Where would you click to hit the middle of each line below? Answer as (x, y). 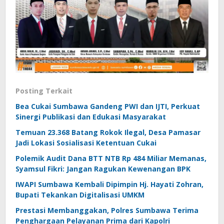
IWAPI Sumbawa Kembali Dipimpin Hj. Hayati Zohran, (109, 184)
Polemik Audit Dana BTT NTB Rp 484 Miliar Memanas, (111, 158)
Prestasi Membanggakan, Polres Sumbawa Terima (107, 210)
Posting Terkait (44, 91)
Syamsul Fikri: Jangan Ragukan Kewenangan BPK (103, 169)
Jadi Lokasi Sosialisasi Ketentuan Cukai (86, 143)
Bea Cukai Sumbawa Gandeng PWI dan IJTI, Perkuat (108, 106)
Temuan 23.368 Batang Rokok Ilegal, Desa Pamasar (108, 132)
